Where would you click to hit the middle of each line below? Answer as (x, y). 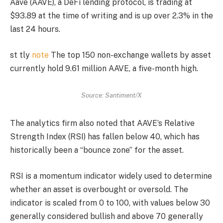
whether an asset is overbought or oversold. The (99, 189)
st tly (21, 55)
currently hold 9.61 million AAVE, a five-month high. (104, 68)
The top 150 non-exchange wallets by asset (130, 55)
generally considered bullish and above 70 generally (107, 216)
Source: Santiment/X (111, 95)
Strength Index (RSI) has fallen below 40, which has (105, 137)
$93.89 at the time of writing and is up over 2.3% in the (111, 16)
